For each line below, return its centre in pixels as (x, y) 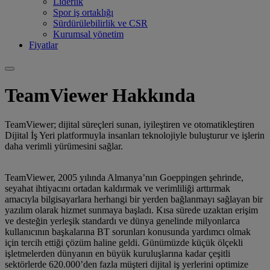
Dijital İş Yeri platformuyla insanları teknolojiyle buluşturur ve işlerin (135, 136)
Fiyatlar (43, 45)
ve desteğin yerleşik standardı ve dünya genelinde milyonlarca (122, 221)
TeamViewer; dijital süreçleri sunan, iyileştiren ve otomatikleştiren (130, 125)
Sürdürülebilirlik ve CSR (100, 24)
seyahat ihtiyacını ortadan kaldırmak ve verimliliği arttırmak (118, 189)
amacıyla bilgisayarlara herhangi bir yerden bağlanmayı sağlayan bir (134, 199)
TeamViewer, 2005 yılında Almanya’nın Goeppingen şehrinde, (124, 178)
